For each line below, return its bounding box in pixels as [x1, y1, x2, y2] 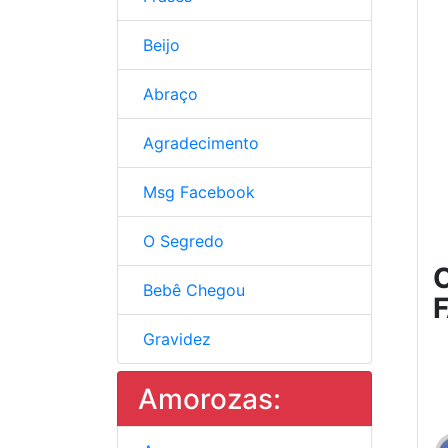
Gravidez [138, 329, 211, 349]
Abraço [138, 84, 198, 104]
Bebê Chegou [138, 280, 245, 300]
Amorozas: [138, 382, 281, 416]
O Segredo [138, 231, 224, 251]
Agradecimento [138, 133, 259, 153]
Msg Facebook [138, 182, 255, 202]
